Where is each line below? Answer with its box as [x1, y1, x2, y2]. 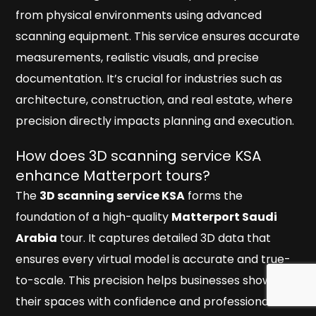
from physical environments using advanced [16, 7, 262, 24]
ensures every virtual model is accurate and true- [16, 251, 291, 268]
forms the [185, 188, 243, 205]
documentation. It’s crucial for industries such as [16, 71, 283, 87]
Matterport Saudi [171, 209, 278, 226]
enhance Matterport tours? [16, 166, 211, 186]
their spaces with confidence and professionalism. [16, 293, 293, 310]
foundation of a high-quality [16, 209, 172, 226]
